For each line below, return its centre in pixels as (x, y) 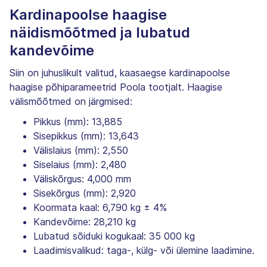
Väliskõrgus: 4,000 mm (82, 178)
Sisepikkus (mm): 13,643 (86, 136)
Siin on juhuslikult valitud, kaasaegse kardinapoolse (120, 72)
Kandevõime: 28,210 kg (85, 221)
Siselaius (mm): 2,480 (80, 164)
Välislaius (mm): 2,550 (81, 150)
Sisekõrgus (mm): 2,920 (85, 193)
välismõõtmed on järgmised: (71, 101)
